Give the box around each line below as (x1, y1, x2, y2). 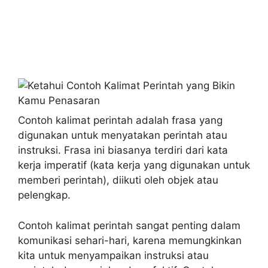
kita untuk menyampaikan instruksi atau (18, 249, 209, 261)
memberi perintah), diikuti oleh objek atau (18, 174, 218, 186)
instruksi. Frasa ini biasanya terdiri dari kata (18, 144, 228, 156)
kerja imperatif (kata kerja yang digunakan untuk (18, 159, 250, 171)
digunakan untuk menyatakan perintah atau (18, 129, 227, 141)
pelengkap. (18, 189, 71, 201)
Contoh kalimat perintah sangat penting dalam (18, 219, 240, 232)
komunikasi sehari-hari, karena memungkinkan (18, 234, 242, 246)
